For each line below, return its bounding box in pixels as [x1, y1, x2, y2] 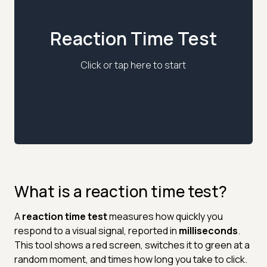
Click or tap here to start [81, 58, 186, 72]
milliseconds [179, 223, 238, 237]
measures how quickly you [107, 209, 223, 223]
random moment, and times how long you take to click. [14, 252, 247, 266]
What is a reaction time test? [14, 180, 227, 202]
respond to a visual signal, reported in [14, 223, 179, 237]
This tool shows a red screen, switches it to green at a [14, 238, 250, 252]
